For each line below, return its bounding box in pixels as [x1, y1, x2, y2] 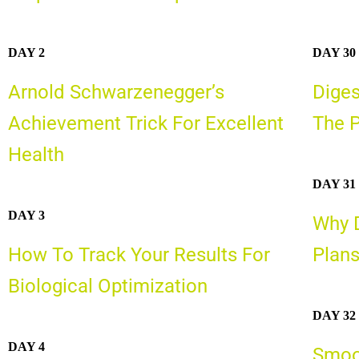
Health [8, 143, 64, 167]
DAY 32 [312, 308, 356, 322]
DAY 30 [312, 46, 356, 60]
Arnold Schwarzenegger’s [8, 81, 224, 104]
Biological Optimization [8, 274, 208, 297]
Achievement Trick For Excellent [8, 112, 284, 135]
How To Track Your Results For [8, 243, 270, 266]
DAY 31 [312, 176, 356, 191]
